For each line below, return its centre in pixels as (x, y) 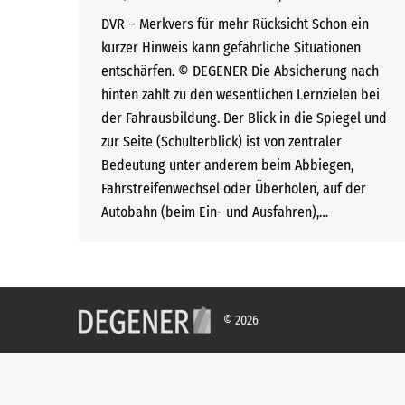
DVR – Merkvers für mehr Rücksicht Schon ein (235, 24)
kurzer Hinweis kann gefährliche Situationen (231, 47)
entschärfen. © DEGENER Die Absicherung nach (240, 71)
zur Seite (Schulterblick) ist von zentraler (221, 141)
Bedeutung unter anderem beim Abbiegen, (227, 165)
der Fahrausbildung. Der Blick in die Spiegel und (244, 118)
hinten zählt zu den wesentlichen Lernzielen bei (240, 94)
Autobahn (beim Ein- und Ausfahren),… (215, 212)
